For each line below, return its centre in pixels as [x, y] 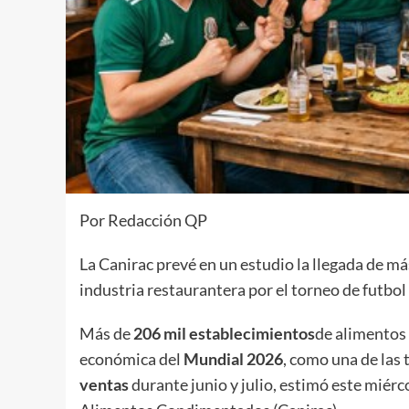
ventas [105, 384]
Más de [106, 333]
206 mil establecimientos [224, 333]
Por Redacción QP [143, 220]
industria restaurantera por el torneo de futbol [243, 289]
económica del [131, 358]
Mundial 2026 [233, 358]
